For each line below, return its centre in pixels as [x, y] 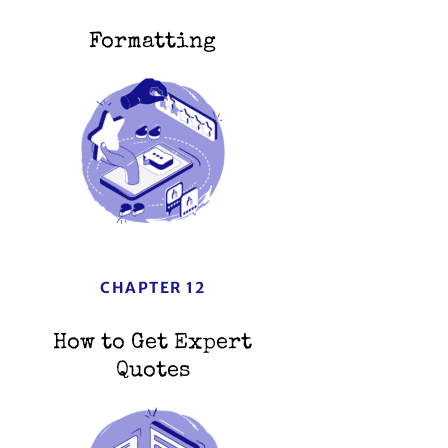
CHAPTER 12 [153, 288]
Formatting [153, 43]
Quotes [152, 372]
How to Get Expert [153, 344]
